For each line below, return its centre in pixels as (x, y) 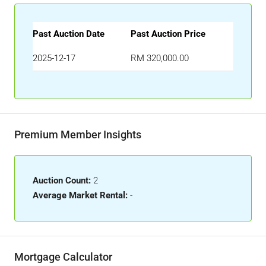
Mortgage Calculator (63, 257)
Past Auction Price (168, 34)
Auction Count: (62, 180)
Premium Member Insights (78, 134)
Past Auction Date (69, 34)
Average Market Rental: (80, 195)
